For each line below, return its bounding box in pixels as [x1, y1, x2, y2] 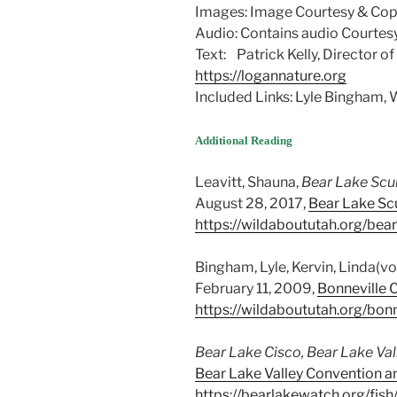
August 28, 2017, [195, 194, 308, 212]
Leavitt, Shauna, [195, 173, 301, 191]
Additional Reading [195, 133, 292, 147]
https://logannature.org [195, 66, 346, 84]
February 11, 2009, [195, 279, 317, 297]
